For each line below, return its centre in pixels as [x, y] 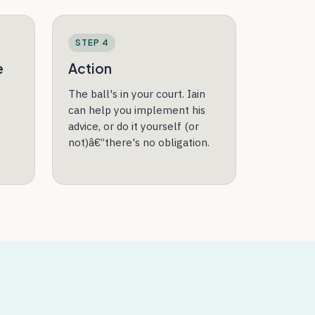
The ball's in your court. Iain [137, 93]
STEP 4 [92, 42]
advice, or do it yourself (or [134, 126]
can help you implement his [137, 109]
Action [90, 69]
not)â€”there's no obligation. [139, 142]
